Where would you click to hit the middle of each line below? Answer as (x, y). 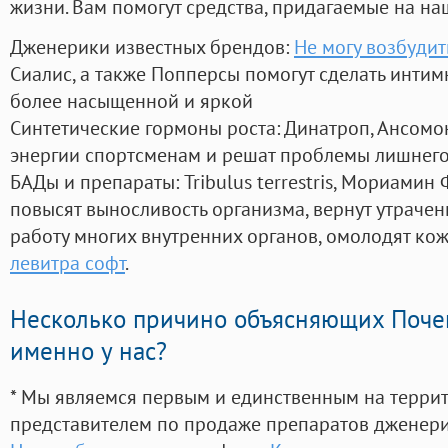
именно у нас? (88, 351)
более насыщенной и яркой (131, 101)
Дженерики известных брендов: (152, 47)
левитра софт (67, 263)
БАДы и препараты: (97, 182)
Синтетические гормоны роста (143, 128)
